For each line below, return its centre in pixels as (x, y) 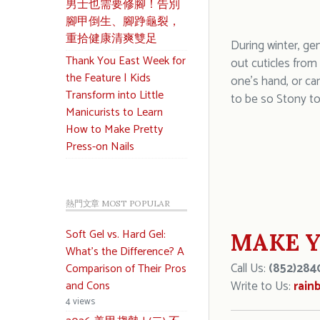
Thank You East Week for (126, 61)
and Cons (88, 286)
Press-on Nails (100, 147)
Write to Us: (262, 286)
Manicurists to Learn (114, 112)
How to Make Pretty (114, 130)
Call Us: (250, 269)
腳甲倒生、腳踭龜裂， (123, 22)
